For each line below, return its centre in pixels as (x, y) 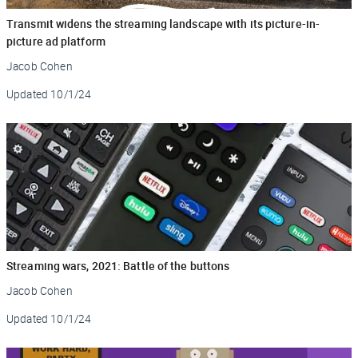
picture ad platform (56, 41)
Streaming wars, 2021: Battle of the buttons (118, 265)
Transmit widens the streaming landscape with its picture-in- (163, 23)
